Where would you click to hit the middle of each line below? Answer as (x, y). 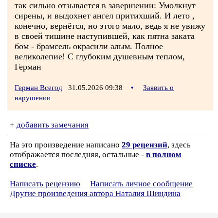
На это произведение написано (66, 145)
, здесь (179, 145)
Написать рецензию (45, 184)
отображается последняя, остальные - (78, 154)
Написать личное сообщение (141, 184)
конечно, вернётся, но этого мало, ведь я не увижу (110, 26)
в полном (164, 154)
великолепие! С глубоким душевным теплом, (100, 56)
